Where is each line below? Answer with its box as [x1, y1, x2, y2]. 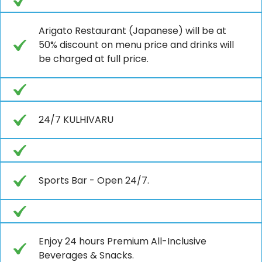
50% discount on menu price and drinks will [39, 37, 234, 51]
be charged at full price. [39, 51, 149, 65]
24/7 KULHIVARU [39, 112, 113, 126]
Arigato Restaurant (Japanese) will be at [39, 23, 226, 37]
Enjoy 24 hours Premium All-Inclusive [39, 234, 206, 248]
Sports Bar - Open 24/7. [39, 173, 149, 187]
